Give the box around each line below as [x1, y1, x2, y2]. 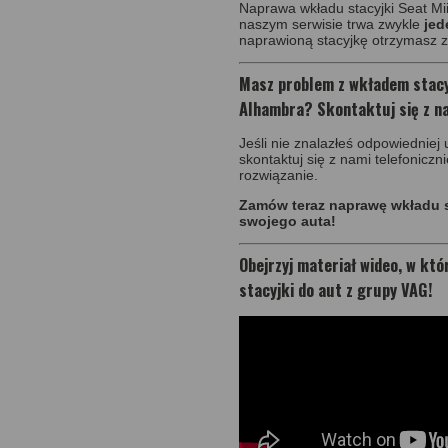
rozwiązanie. [239, 166, 318, 183]
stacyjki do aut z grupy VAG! [239, 276, 433, 302]
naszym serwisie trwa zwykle [239, 15, 424, 32]
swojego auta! [239, 212, 336, 229]
